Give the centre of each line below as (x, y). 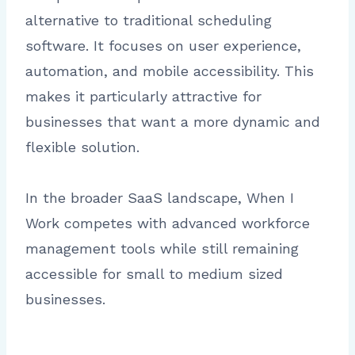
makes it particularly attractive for (143, 97)
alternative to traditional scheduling (149, 21)
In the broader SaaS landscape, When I (160, 198)
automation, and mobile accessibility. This (170, 71)
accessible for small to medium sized (154, 274)
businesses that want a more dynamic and (173, 122)
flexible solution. (82, 147)
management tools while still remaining (162, 249)
